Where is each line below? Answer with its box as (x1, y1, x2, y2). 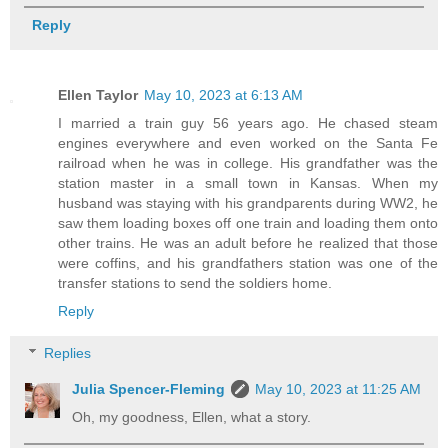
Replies (44, 345, 92, 361)
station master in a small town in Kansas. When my (58, 175, 438, 192)
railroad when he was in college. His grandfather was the (58, 155, 438, 172)
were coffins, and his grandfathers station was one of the (58, 255, 438, 272)
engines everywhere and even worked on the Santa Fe (58, 135, 438, 152)
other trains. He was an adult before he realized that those (58, 235, 438, 252)
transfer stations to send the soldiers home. (58, 275, 332, 292)
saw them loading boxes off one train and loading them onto (58, 215, 438, 232)
